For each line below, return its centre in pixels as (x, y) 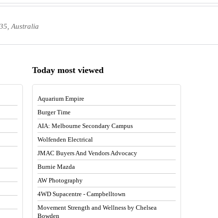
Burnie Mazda (56, 166)
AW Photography (60, 180)
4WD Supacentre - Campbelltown (82, 194)
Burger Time (54, 112)
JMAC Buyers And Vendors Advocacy (88, 153)
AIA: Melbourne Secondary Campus (85, 126)
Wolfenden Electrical (65, 139)
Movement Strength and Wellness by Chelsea (97, 207)
